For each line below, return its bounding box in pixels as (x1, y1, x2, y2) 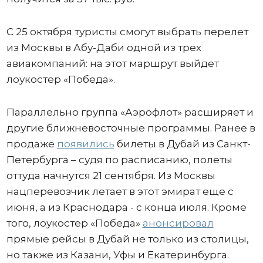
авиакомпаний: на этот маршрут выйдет (6, 58, 219, 70)
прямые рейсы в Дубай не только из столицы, (6, 233, 249, 245)
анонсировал (142, 217, 214, 230)
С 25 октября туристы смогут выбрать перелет (6, 26, 248, 38)
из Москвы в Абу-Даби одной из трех (6, 42, 201, 54)
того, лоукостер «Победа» (6, 217, 143, 230)
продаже (6, 138, 57, 150)
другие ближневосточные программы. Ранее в (6, 122, 255, 134)
